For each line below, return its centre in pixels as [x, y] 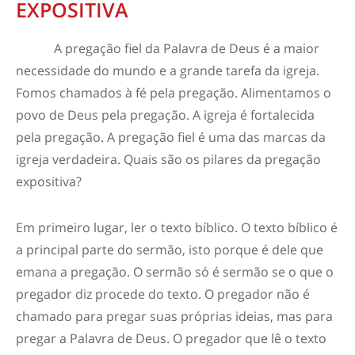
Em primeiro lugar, [73, 227]
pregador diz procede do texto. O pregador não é [163, 294]
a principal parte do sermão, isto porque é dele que [170, 250]
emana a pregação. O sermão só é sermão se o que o [175, 272]
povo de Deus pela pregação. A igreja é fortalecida [165, 115]
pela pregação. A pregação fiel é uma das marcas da [171, 137]
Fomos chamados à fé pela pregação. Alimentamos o [174, 93]
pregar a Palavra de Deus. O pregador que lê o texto [171, 338]
